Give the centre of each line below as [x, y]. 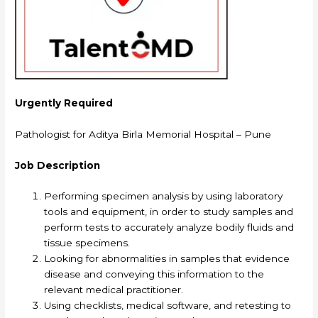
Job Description [58, 165]
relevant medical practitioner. [114, 290]
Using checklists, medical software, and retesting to [168, 306]
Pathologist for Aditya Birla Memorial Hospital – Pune [143, 134]
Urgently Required [64, 103]
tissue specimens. [87, 243]
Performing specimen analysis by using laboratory [164, 196]
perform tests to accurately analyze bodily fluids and [169, 227]
